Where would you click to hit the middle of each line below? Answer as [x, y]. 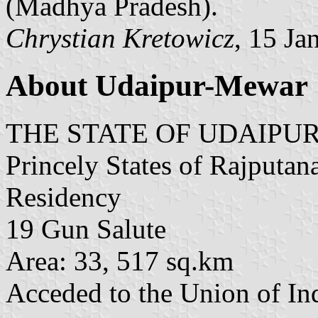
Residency [64, 197]
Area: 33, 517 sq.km [120, 261]
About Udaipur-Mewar [157, 85]
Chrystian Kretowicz [120, 38]
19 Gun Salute [86, 229]
